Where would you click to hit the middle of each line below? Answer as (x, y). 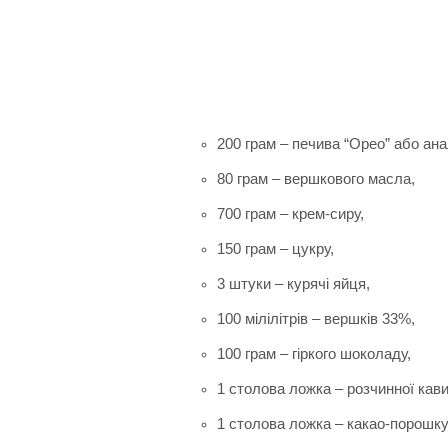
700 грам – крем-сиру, (290, 214)
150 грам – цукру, (275, 249)
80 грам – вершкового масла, (315, 179)
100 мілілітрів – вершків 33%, (315, 319)
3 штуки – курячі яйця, (293, 284)
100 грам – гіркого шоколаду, (313, 354)
